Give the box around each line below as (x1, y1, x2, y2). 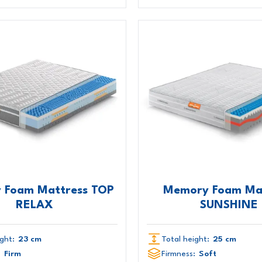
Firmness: (161, 249, 195, 258)
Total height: (161, 235, 209, 243)
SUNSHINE (200, 199, 258, 211)
